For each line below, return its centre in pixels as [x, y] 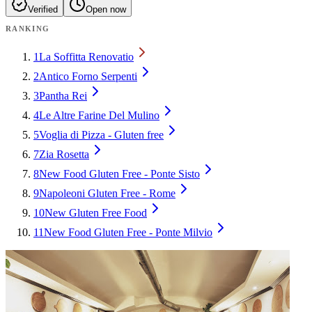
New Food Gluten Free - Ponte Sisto [119, 173]
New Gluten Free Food [96, 212]
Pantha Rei [63, 95]
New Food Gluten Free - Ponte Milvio [128, 232]
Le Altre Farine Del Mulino [99, 115]
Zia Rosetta [64, 154]
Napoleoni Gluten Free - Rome [107, 193]
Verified [43, 9]
